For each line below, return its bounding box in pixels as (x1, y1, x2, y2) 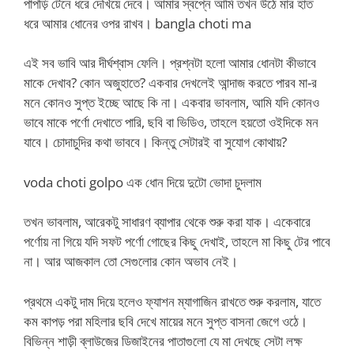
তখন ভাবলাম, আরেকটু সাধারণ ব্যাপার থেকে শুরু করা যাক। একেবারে (24, 213, 311, 231)
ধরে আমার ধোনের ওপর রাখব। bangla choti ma (24, 13, 251, 32)
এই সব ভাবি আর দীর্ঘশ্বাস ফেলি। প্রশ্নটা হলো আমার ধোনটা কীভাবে (24, 54, 316, 72)
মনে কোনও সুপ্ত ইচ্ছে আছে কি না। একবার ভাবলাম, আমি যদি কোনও (24, 93, 319, 111)
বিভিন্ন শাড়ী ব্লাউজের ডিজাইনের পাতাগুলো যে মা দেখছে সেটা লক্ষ (24, 331, 302, 350)
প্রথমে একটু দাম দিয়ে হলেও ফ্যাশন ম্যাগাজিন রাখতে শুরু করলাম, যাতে (24, 292, 321, 311)
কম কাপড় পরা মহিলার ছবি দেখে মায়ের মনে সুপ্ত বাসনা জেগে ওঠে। (24, 311, 307, 330)
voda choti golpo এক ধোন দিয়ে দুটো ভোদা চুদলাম (24, 172, 262, 191)
